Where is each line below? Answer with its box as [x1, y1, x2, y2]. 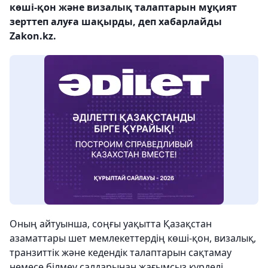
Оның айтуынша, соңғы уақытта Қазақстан [10, 217, 212, 230]
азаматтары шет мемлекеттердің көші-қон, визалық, [10, 232, 256, 245]
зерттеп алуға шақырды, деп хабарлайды [10, 15, 222, 28]
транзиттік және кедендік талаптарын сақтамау [10, 246, 232, 259]
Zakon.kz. [10, 29, 56, 42]
